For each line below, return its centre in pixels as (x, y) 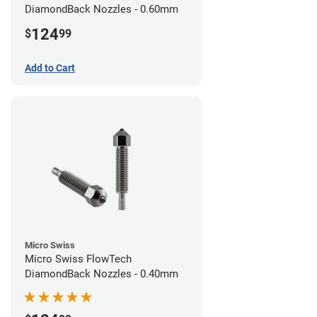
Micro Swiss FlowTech (78, 259)
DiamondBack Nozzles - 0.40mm (102, 273)
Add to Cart (50, 68)
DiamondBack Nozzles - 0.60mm (102, 9)
